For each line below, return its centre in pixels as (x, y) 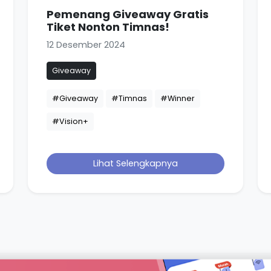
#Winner (178, 98)
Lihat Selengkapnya (135, 163)
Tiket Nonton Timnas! (108, 27)
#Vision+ (70, 121)
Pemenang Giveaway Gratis (128, 14)
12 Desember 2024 (86, 44)
